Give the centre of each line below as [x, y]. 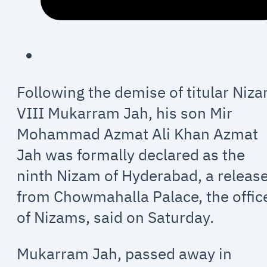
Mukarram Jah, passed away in [125, 253]
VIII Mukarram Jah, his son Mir [125, 113]
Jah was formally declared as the [131, 155]
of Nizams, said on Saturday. [116, 218]
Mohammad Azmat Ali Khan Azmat [138, 134]
